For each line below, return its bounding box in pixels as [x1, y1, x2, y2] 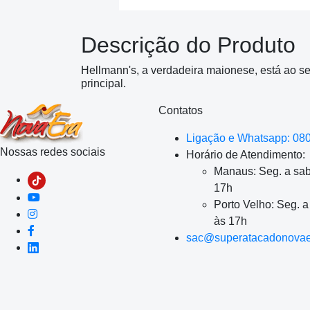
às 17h [214, 215, 247, 227]
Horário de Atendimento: [186, 148, 305, 161]
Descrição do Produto [81, 32, 295, 57]
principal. [81, 77, 126, 89]
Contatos [158, 104, 203, 116]
